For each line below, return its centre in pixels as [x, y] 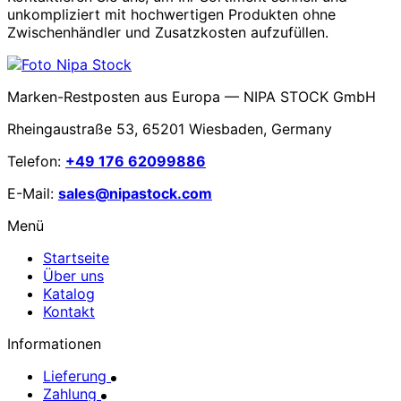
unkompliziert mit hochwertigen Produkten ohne [171, 14]
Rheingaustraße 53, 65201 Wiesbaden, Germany [170, 128]
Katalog [69, 293]
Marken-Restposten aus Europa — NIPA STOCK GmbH [192, 96]
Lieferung [77, 375]
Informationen [54, 343]
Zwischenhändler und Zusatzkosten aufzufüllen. [168, 32]
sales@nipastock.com [135, 193]
